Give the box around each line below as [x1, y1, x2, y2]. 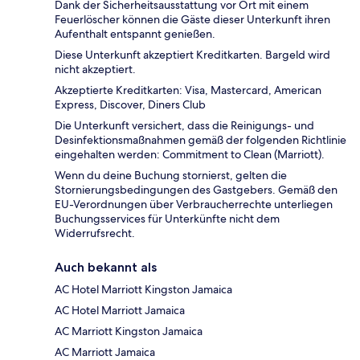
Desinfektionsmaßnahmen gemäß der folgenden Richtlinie [55, 132, 346, 147]
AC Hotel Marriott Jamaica [55, 302, 185, 317]
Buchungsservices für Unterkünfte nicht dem [55, 211, 280, 226]
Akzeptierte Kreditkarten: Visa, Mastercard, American [55, 82, 321, 97]
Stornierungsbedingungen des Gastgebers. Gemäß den [55, 182, 337, 197]
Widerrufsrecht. [55, 225, 135, 240]
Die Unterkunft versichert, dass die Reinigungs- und [55, 117, 314, 133]
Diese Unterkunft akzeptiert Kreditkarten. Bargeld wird [55, 47, 330, 62]
